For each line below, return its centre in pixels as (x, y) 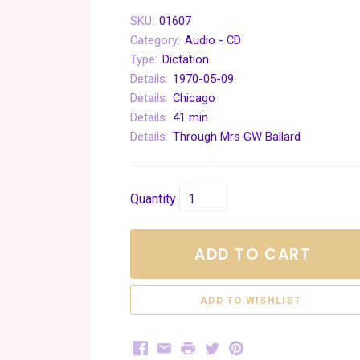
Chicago (194, 98)
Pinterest (258, 347)
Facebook (165, 347)
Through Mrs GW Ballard (237, 137)
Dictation (186, 59)
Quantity (153, 199)
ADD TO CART (253, 254)
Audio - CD (213, 40)
